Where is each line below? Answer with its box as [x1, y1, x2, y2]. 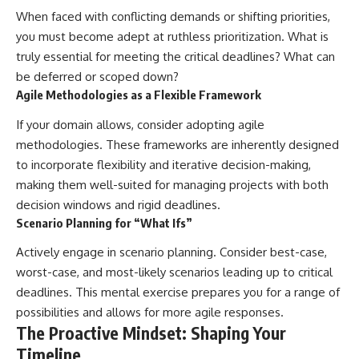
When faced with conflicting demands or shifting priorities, [16, 9, 330, 25]
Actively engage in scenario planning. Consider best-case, [16, 244, 327, 260]
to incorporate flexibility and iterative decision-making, [16, 156, 311, 172]
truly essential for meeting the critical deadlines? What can [16, 49, 335, 65]
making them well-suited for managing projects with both [16, 176, 329, 192]
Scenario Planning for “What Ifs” [16, 215, 192, 230]
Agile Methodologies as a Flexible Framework [16, 87, 261, 103]
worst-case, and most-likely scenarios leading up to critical [16, 264, 333, 280]
